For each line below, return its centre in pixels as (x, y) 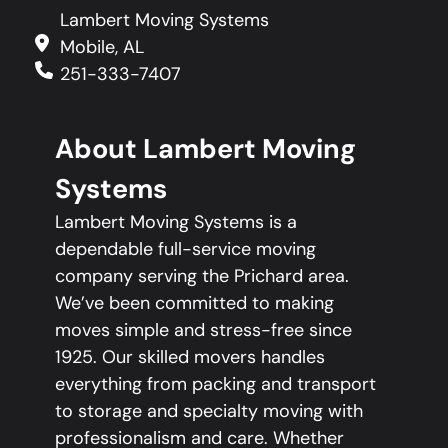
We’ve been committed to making (194, 302)
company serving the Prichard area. (202, 275)
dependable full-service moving (185, 248)
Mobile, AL (102, 47)
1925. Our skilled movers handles (190, 356)
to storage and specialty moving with (209, 410)
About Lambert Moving (205, 148)
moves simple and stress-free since (203, 329)
